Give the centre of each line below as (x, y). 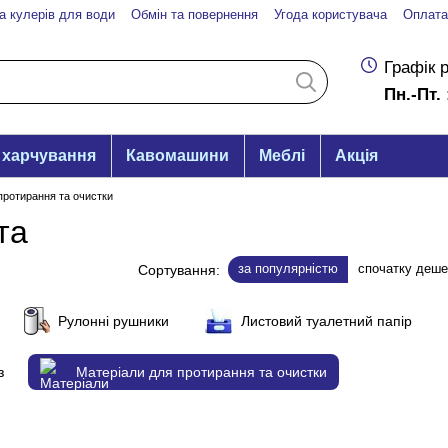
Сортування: (179, 269)
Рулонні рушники (114, 321)
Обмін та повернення (194, 15)
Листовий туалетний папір (327, 321)
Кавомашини (177, 155)
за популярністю (288, 268)
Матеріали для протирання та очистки (201, 372)
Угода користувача (330, 15)
